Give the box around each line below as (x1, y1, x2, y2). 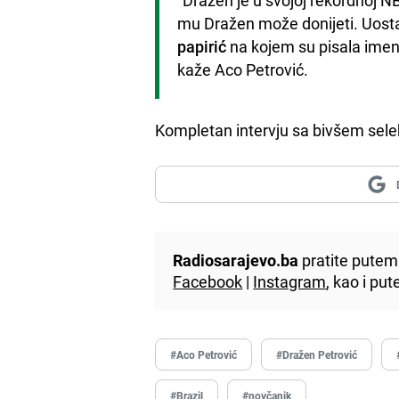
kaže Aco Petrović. (177, 58, 309, 80)
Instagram (253, 270, 327, 292)
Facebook (173, 270, 243, 292)
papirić (177, 35, 227, 57)
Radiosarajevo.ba (173, 248, 299, 271)
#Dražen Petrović (276, 346, 358, 362)
